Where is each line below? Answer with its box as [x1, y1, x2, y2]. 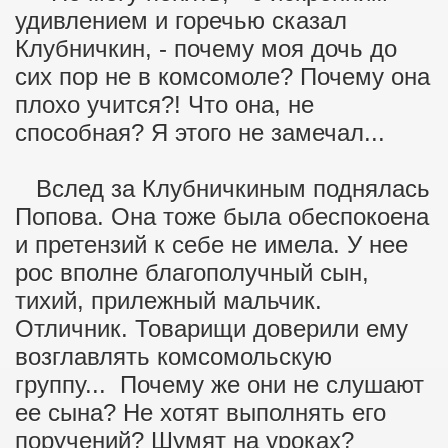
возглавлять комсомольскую [15, 343, 332, 370]
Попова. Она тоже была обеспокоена [15, 203, 429, 230]
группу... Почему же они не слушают [15, 371, 424, 398]
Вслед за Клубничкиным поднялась [15, 175, 430, 202]
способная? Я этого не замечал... [15, 119, 385, 146]
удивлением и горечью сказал [15, 7, 347, 34]
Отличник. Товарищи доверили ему [15, 315, 408, 342]
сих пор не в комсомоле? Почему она [15, 63, 430, 90]
